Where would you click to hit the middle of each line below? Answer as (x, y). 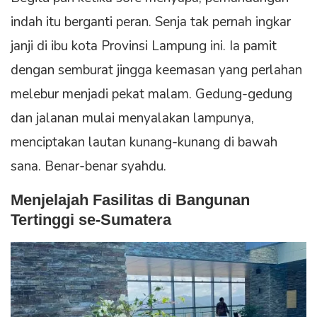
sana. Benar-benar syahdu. (88, 167)
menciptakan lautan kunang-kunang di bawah (144, 143)
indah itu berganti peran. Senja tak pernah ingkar (151, 22)
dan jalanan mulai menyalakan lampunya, (132, 119)
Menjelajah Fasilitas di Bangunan (130, 200)
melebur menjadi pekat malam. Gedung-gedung (151, 94)
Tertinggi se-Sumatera (91, 220)
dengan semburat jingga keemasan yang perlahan (156, 70)
